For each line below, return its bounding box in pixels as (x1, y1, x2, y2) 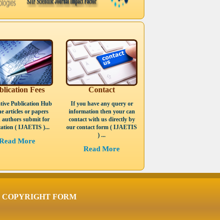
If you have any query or (70, 100, 133, 107)
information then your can (68, 108, 135, 115)
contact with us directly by (68, 116, 135, 123)
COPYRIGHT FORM (2, 192, 77, 201)
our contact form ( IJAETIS (66, 124, 137, 131)
